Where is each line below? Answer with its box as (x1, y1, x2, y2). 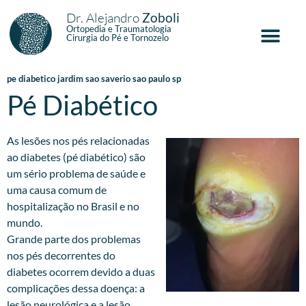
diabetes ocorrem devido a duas (7, 264, 155, 278)
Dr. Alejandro (66, 10, 142, 26)
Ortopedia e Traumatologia (66, 23, 171, 34)
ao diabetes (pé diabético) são (7, 150, 145, 163)
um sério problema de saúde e (7, 166, 145, 180)
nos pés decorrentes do (7, 248, 115, 262)
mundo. (7, 215, 42, 229)
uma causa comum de (7, 182, 107, 196)
